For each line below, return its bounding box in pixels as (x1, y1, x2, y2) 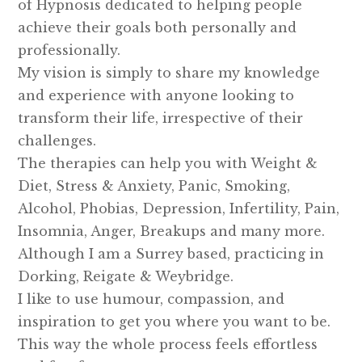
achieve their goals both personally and (18, 19, 297, 36)
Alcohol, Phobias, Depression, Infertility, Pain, (18, 200, 340, 217)
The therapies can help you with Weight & (18, 155, 318, 172)
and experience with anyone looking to (18, 87, 295, 104)
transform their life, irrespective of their (18, 110, 304, 127)
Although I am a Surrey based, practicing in (18, 246, 325, 263)
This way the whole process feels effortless (18, 336, 318, 353)
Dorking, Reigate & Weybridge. (18, 268, 234, 285)
